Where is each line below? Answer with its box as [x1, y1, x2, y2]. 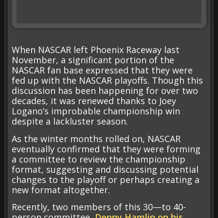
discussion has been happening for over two [12, 85, 198, 97]
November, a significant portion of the [12, 54, 174, 66]
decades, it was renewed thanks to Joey [12, 95, 176, 107]
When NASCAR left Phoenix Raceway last [12, 44, 180, 56]
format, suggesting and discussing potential [12, 163, 199, 175]
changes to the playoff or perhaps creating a [12, 173, 200, 185]
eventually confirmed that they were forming [12, 143, 200, 155]
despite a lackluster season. [12, 115, 128, 127]
